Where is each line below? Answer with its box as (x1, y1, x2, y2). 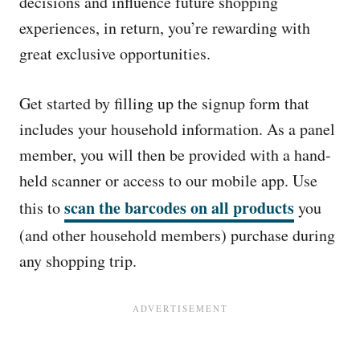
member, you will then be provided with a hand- (19, 144, 331, 166)
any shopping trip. (19, 250, 137, 272)
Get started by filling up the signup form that (19, 92, 309, 114)
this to (19, 197, 64, 219)
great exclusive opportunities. (19, 43, 211, 64)
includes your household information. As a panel (19, 118, 335, 140)
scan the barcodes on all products (64, 196, 294, 219)
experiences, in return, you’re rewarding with (19, 17, 310, 39)
